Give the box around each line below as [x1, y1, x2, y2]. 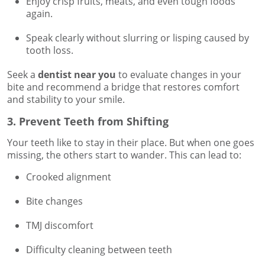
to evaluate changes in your [116, 68, 241, 82]
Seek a [7, 68, 38, 82]
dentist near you [38, 68, 116, 82]
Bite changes [26, 195, 83, 208]
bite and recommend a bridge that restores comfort [7, 80, 240, 94]
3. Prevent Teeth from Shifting [7, 114, 169, 129]
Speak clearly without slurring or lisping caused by [26, 31, 249, 45]
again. [26, 7, 53, 21]
